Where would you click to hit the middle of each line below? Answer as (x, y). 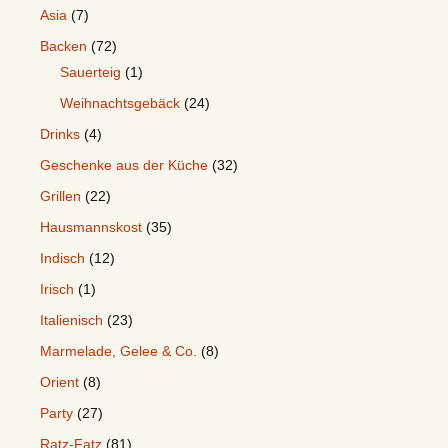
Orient (59, 382)
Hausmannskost (91, 227)
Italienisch (71, 320)
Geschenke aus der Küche (124, 165)
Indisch (62, 258)
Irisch (57, 289)
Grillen (60, 196)
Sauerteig (90, 72)
